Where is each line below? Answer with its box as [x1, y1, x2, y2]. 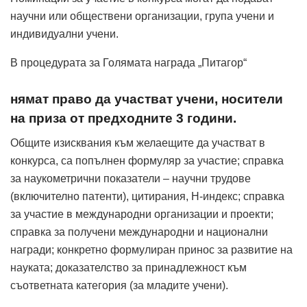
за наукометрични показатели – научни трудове [10, 173, 251, 185]
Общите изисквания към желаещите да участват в [10, 137, 265, 149]
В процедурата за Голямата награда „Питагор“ [10, 57, 247, 69]
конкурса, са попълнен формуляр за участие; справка [10, 155, 284, 167]
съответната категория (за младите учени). [10, 280, 228, 292]
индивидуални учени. [10, 28, 119, 40]
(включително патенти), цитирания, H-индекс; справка [10, 191, 284, 203]
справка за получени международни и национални [10, 226, 268, 238]
